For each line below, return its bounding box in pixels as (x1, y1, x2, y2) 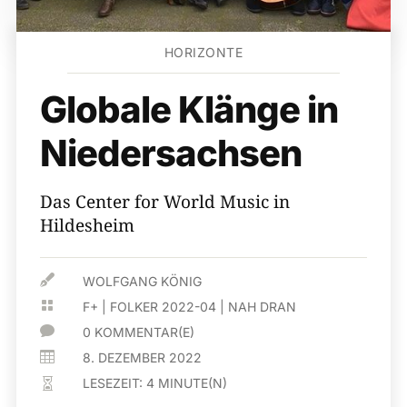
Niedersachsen (40, 131, 302, 175)
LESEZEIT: (83, 375, 147, 391)
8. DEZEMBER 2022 (83, 350, 203, 365)
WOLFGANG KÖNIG (83, 273, 203, 289)
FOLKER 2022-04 (110, 299, 217, 314)
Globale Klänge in (40, 87, 338, 132)
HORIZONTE (164, 45, 243, 60)
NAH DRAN (228, 299, 297, 314)
